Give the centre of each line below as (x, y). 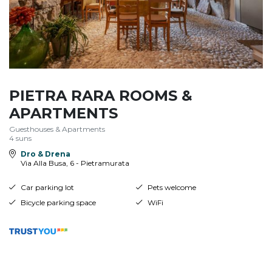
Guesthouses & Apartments (57, 129)
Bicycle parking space (58, 202)
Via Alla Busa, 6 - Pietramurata (75, 163)
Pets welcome (172, 187)
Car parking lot (47, 187)
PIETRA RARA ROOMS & (101, 95)
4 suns (20, 138)
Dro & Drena (45, 154)
